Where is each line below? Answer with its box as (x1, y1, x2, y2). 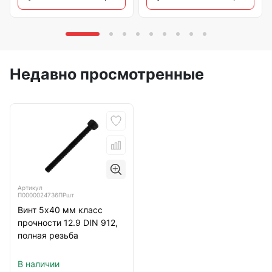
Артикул (18, 184, 42, 192)
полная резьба (18, 230, 78, 241)
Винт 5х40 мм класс (18, 205, 103, 216)
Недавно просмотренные (10, 65, 204, 84)
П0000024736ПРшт (18, 191, 74, 199)
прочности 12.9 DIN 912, (18, 217, 118, 228)
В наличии (18, 259, 59, 270)
